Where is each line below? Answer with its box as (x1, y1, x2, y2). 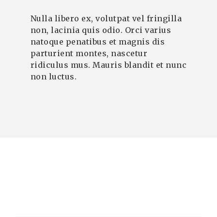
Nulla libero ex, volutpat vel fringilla (30, 13, 182, 23)
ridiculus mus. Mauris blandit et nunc (30, 60, 187, 70)
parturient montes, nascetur (30, 48, 148, 58)
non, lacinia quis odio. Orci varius (30, 25, 171, 35)
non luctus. (30, 71, 77, 81)
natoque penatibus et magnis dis (30, 36, 165, 46)
